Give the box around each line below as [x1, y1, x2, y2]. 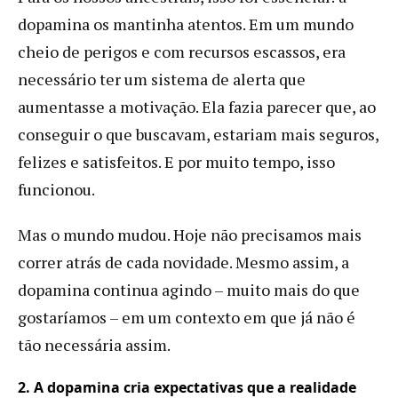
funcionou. [18, 178, 95, 200]
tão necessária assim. [18, 333, 171, 355]
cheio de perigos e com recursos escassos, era [18, 40, 346, 62]
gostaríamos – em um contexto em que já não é [18, 306, 355, 328]
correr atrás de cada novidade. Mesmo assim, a [18, 251, 349, 273]
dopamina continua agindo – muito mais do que [18, 278, 360, 300]
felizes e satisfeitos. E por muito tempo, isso [18, 150, 335, 172]
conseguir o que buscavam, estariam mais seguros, [18, 123, 378, 145]
